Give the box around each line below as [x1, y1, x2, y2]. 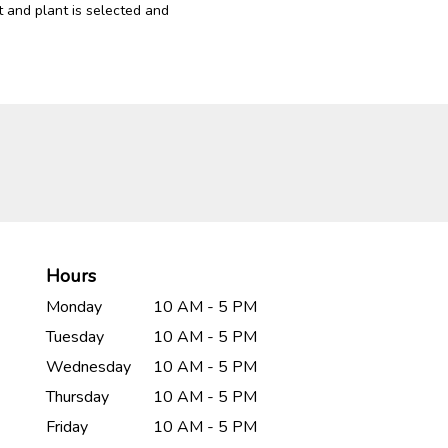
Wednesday [46, 356, 131, 379]
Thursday [46, 386, 109, 409]
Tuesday [46, 326, 104, 349]
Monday [46, 296, 102, 319]
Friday [46, 416, 88, 439]
